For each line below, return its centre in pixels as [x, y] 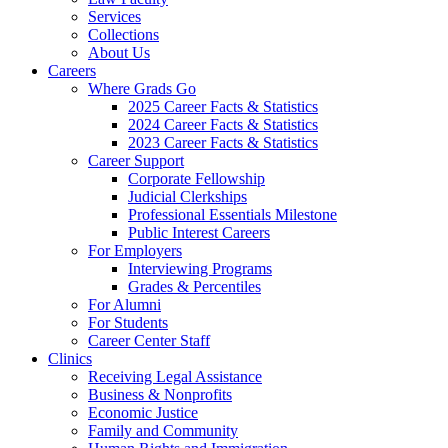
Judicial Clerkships [187, 197]
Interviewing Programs [200, 269]
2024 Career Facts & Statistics [223, 125]
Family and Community [163, 431]
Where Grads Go [142, 89]
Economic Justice [143, 413]
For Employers [135, 251]
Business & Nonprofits [160, 395]
